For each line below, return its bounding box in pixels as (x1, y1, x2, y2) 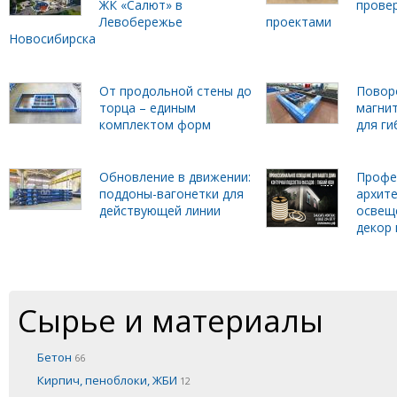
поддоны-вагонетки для (99, 185, 244, 202)
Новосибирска (9, 30, 96, 47)
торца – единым (99, 99, 196, 116)
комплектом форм (99, 116, 211, 133)
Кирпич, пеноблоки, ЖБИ (37, 372, 180, 388)
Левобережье (99, 13, 183, 30)
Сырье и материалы (18, 300, 323, 341)
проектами (265, 13, 331, 30)
